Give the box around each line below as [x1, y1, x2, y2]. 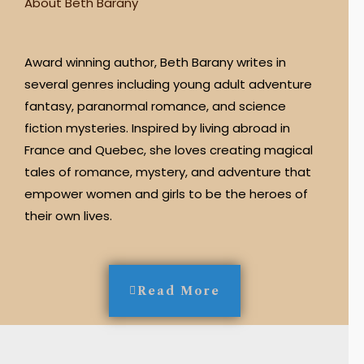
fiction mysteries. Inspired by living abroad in [24, 119, 290, 136]
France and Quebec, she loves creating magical [24, 141, 313, 158]
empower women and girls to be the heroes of [24, 184, 308, 202]
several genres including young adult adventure [24, 75, 312, 93]
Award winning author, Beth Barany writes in [24, 53, 286, 71]
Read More [136, 284, 220, 299]
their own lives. [24, 206, 112, 224]
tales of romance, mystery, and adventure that [24, 162, 311, 180]
